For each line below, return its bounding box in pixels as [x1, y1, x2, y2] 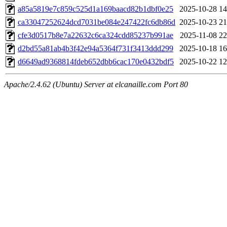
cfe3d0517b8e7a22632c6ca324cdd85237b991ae [18, 31, 173, 40]
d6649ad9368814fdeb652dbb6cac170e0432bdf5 [18, 57, 174, 66]
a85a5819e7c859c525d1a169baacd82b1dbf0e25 [18, 5, 173, 14]
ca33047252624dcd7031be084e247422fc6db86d [18, 18, 175, 27]
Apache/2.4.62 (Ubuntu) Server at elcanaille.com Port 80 [4, 80, 188, 89]
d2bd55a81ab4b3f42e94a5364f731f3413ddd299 [18, 44, 173, 53]
